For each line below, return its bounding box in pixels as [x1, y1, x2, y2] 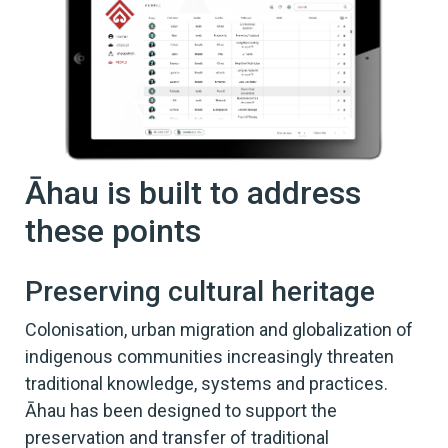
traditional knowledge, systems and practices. [25, 373, 388, 395]
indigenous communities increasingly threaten [25, 346, 394, 368]
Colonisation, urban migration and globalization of [25, 319, 413, 341]
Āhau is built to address [25, 174, 361, 213]
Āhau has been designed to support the [25, 400, 337, 422]
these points [25, 212, 201, 251]
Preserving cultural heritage [25, 275, 375, 309]
